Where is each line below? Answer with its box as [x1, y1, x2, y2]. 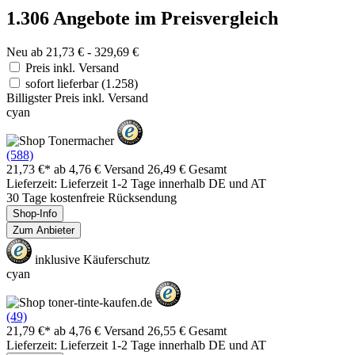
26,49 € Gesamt [147, 162, 227, 176]
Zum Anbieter [13, 223, 74, 236]
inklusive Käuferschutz [32, 252, 150, 266]
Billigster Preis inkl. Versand [6, 90, 148, 105]
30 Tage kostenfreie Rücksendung [6, 190, 177, 204]
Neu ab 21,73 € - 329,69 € [6, 44, 139, 59]
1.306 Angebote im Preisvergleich [6, 7, 278, 29]
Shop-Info [13, 207, 57, 219]
